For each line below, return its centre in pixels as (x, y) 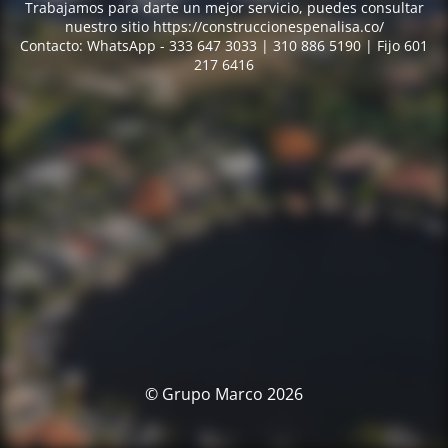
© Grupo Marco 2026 (224, 394)
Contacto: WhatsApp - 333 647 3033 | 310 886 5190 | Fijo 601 (224, 45)
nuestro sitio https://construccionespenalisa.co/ (224, 26)
